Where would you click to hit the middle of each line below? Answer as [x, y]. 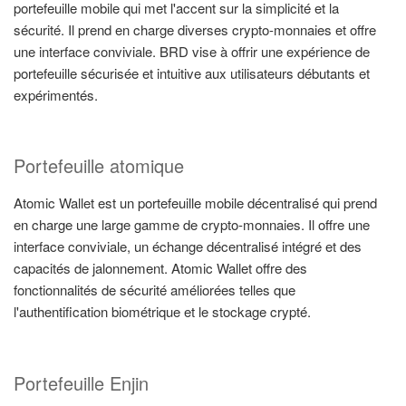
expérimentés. [56, 94]
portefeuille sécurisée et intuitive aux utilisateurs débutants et [192, 72]
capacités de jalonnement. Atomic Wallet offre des [160, 268]
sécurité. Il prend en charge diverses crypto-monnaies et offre [195, 29]
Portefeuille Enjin [81, 382]
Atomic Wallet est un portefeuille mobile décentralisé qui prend [195, 203]
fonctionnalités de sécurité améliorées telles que [155, 290]
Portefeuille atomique [99, 166]
